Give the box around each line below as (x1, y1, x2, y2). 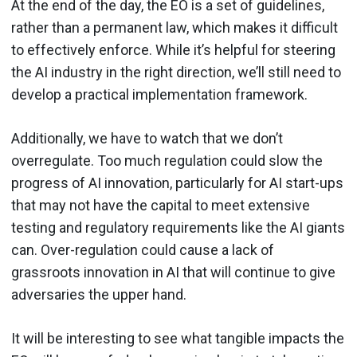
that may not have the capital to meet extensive (11, 197, 310, 214)
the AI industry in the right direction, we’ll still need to (11, 64, 341, 80)
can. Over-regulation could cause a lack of (11, 241, 274, 258)
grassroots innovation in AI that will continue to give (11, 264, 335, 280)
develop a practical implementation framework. (11, 86, 308, 103)
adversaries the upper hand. (11, 286, 186, 303)
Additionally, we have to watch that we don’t (11, 130, 283, 147)
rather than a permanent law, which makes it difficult (11, 19, 338, 36)
